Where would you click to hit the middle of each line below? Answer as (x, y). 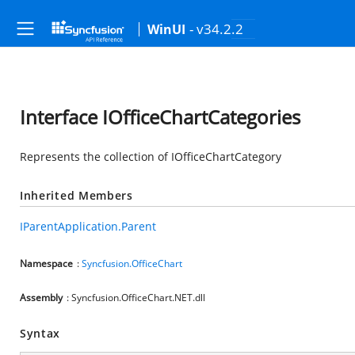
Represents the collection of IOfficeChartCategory (151, 157)
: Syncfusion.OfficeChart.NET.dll (136, 298)
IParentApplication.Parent (88, 226)
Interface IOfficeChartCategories (160, 117)
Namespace (46, 263)
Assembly (41, 298)
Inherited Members (76, 195)
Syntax (40, 333)
